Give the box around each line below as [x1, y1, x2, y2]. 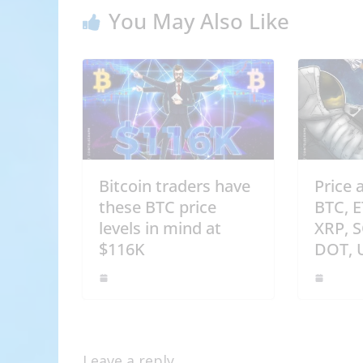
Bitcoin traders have [99, 175, 250, 198]
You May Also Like [109, 6, 289, 36]
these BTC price [99, 196, 216, 219]
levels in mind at [99, 217, 221, 240]
